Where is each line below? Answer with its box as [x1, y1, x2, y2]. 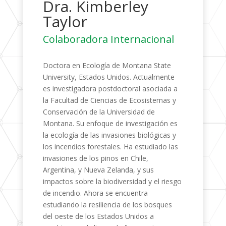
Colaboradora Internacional [42, 32, 174, 46]
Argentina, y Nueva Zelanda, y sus [42, 165, 154, 175]
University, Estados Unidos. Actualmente [42, 72, 175, 82]
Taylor [42, 11, 87, 32]
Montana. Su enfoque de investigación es [42, 119, 178, 128]
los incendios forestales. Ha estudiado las [42, 142, 178, 151]
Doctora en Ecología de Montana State [42, 61, 171, 70]
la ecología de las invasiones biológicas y [42, 130, 176, 140]
